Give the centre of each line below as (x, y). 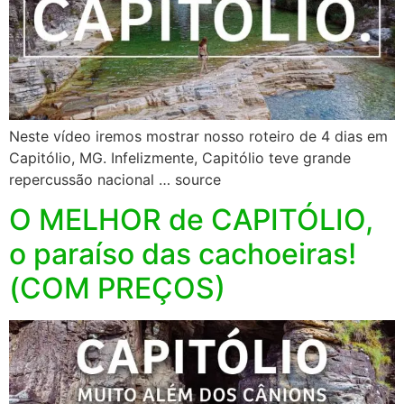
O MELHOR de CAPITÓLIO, (191, 220)
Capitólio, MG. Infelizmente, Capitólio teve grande (180, 157)
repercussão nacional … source (115, 179)
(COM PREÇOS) (117, 289)
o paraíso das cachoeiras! (183, 254)
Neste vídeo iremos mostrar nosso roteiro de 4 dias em (198, 136)
